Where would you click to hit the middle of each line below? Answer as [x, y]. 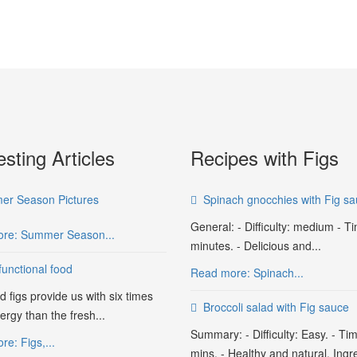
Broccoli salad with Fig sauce [276, 307]
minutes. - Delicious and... [256, 245]
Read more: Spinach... [247, 273]
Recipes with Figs [265, 157]
